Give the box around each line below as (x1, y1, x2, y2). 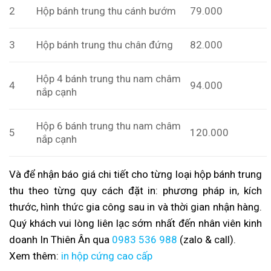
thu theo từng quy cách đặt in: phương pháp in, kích (9, 184, 262, 197)
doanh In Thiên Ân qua (9, 233, 112, 246)
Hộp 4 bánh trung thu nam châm (36, 72, 181, 85)
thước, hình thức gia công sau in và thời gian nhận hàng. (9, 201, 262, 214)
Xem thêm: (9, 250, 61, 263)
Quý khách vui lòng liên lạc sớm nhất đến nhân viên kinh (9, 217, 262, 230)
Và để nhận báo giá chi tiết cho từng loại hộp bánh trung (9, 168, 262, 181)
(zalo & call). (177, 233, 236, 246)
